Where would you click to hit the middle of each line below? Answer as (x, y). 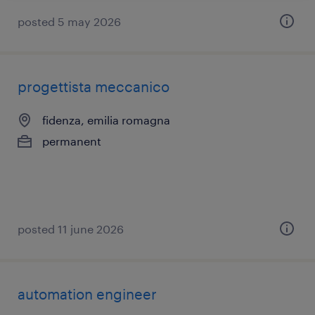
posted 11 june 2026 (71, 229)
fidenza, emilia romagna (106, 120)
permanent (72, 141)
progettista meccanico (94, 86)
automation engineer (87, 294)
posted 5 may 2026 (69, 21)
